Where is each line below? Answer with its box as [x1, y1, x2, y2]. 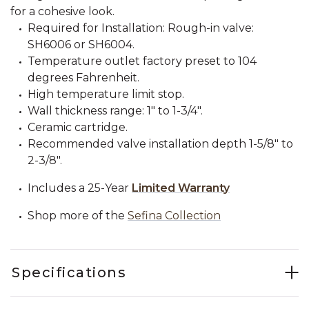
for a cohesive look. [10, 5, 114, 18]
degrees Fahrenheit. [28, 71, 139, 84]
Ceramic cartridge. [28, 121, 128, 134]
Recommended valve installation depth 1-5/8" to [28, 137, 293, 150]
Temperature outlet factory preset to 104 [28, 54, 257, 68]
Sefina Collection [128, 209, 221, 222]
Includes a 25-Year [28, 181, 132, 195]
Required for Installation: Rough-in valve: [28, 21, 254, 34]
